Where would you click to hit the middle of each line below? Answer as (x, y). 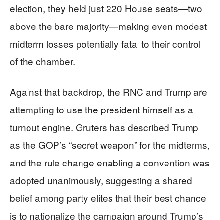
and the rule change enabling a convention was (110, 162)
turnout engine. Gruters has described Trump (104, 127)
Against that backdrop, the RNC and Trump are (109, 91)
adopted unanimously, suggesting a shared (101, 180)
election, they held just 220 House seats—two (106, 8)
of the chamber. (42, 61)
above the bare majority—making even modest (108, 26)
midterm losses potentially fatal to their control (105, 43)
